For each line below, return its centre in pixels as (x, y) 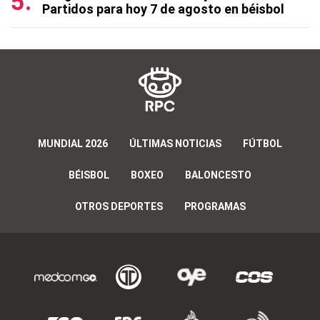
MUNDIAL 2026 (73, 143)
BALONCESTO (218, 175)
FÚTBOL (262, 143)
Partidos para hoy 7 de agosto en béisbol (163, 9)
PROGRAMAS (215, 206)
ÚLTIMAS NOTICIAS (175, 143)
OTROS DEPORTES (119, 206)
